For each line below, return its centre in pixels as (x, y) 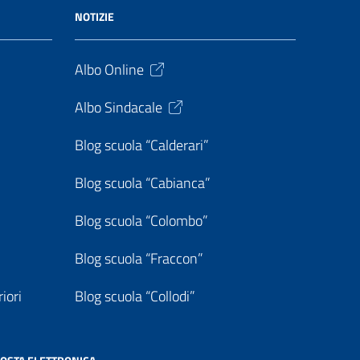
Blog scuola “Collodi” (135, 296)
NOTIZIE (94, 16)
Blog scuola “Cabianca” (143, 183)
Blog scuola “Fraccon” (139, 258)
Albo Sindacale (119, 107)
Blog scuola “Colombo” (141, 221)
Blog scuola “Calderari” (142, 145)
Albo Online (109, 70)
